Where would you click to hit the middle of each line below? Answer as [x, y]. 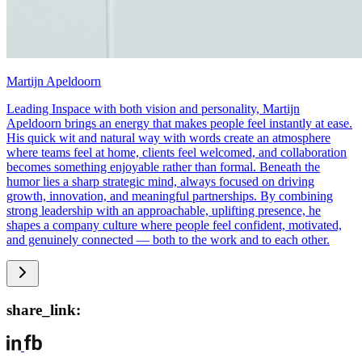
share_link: [44, 310]
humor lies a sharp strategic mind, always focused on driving [160, 181]
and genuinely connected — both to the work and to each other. [168, 239]
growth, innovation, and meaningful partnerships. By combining [170, 196]
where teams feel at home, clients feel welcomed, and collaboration [177, 152]
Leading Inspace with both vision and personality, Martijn [153, 108]
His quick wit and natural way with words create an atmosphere [168, 137]
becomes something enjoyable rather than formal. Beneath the [163, 166]
